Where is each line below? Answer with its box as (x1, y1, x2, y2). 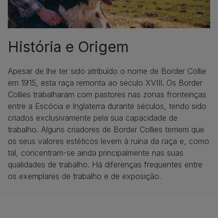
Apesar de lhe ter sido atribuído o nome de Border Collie (8, 66, 206, 76)
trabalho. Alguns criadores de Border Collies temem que (8, 124, 204, 134)
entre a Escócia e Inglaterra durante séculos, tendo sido (8, 101, 206, 111)
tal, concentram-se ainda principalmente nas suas (8, 147, 183, 158)
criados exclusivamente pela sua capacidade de (8, 112, 178, 123)
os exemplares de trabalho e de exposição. (8, 171, 161, 181)
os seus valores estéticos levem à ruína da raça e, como (8, 136, 209, 146)
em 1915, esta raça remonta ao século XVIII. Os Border (8, 77, 202, 88)
